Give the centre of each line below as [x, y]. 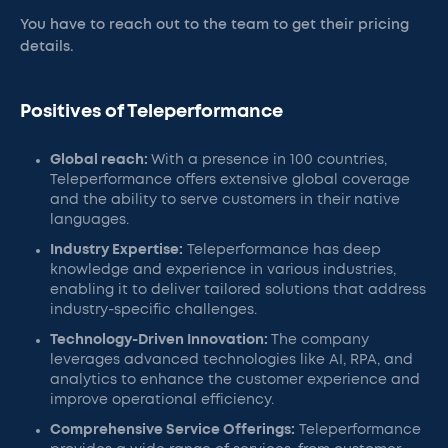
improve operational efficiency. [162, 400]
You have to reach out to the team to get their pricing [214, 25]
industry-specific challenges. [153, 310]
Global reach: [100, 160]
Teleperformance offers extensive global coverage [230, 180]
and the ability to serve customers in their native [225, 200]
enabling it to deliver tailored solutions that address [238, 290]
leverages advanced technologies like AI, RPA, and [231, 360]
